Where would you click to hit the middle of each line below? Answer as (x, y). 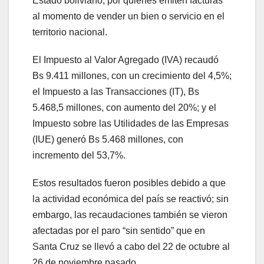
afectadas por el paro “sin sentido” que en (119, 231)
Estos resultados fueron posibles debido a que (129, 183)
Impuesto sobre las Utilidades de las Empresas (131, 124)
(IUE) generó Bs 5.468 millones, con (108, 140)
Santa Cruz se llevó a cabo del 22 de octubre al (131, 247)
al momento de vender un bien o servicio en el (128, 16)
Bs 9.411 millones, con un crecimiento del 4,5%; (132, 76)
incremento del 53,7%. (79, 156)
